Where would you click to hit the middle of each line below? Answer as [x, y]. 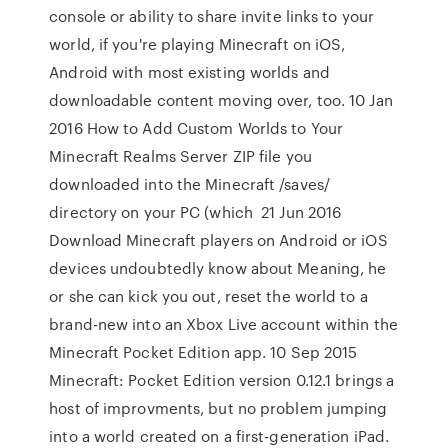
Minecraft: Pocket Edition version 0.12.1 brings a [222, 380]
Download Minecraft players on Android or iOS [218, 240]
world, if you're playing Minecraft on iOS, [197, 44]
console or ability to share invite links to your [212, 16]
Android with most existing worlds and [189, 72]
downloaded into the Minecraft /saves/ [189, 184]
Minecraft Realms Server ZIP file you [180, 156]
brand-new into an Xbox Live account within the [223, 324]
